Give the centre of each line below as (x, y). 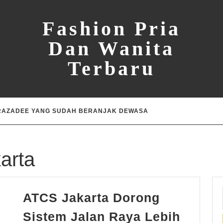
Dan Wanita (111, 49)
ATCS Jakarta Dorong (91, 198)
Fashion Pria (111, 29)
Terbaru (111, 68)
